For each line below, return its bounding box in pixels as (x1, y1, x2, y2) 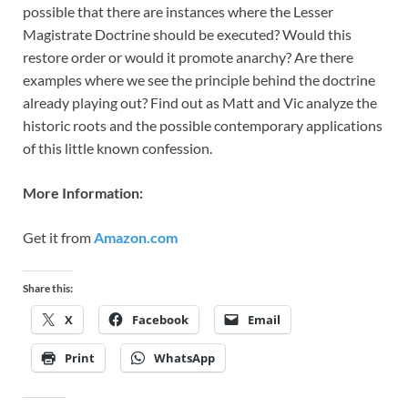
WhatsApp (154, 350, 215, 367)
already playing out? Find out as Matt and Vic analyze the (23, 94, 377, 112)
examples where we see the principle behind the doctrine (23, 71, 375, 89)
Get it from (23, 229, 94, 247)
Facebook (132, 311, 189, 329)
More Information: (23, 184, 143, 202)
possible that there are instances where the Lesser (23, 3, 333, 21)
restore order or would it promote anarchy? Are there (23, 48, 353, 66)
